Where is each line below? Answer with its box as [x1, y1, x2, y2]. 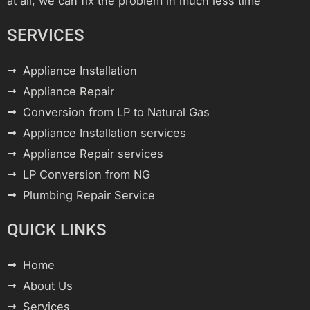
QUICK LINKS [7, 219, 107, 239]
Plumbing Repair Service [22, 188, 155, 202]
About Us [22, 278, 73, 293]
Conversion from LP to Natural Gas [22, 104, 210, 119]
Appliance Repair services [22, 146, 163, 161]
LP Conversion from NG [22, 167, 150, 181]
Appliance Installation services [22, 125, 186, 140]
